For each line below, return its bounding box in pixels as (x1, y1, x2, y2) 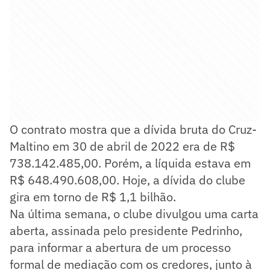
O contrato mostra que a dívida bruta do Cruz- (10, 121, 257, 137)
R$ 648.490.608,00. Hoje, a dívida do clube (10, 171, 245, 188)
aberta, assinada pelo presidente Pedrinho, (10, 222, 242, 239)
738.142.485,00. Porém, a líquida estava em (10, 154, 251, 171)
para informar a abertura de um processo (10, 239, 231, 256)
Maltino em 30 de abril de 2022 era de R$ (10, 137, 235, 154)
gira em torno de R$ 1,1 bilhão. (10, 188, 176, 205)
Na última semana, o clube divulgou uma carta (10, 205, 259, 222)
